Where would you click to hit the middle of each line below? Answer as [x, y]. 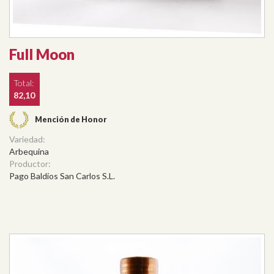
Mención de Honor [71, 120]
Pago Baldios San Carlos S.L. [62, 176]
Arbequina [29, 152]
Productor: [31, 164]
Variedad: [28, 139]
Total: [24, 83]
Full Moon [42, 54]
